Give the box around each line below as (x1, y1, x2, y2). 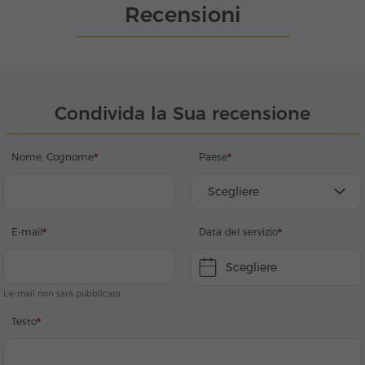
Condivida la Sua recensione (55, 103, 310, 125)
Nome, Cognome (11, 151, 94, 164)
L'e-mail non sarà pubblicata (3, 288, 121, 300)
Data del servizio (199, 226, 278, 239)
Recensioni (124, 2, 241, 29)
